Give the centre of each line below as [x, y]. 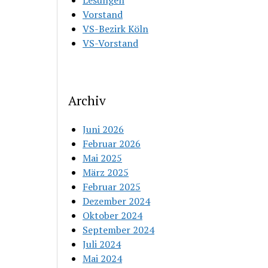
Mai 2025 [103, 158]
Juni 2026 [103, 129]
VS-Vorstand [111, 43]
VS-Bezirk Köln [116, 29]
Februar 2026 [112, 144]
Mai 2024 [103, 258]
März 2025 [106, 172]
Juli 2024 [102, 244]
